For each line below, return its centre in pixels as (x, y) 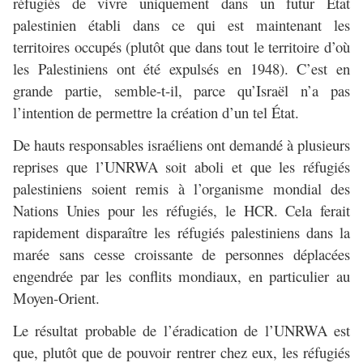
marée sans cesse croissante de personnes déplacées (181, 254)
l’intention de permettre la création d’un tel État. (156, 113)
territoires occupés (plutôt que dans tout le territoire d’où (181, 47)
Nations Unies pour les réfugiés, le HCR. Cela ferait (181, 211)
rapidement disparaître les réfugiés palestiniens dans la (181, 233)
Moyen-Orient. (56, 298)
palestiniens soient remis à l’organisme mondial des (181, 189)
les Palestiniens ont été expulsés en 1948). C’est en (181, 69)
